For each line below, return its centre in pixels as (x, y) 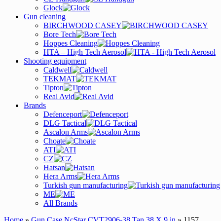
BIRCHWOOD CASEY (83, 25)
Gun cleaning (45, 17)
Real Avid (59, 96)
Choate (55, 141)
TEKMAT (60, 79)
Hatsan (54, 167)
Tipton (54, 88)
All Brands (60, 203)
